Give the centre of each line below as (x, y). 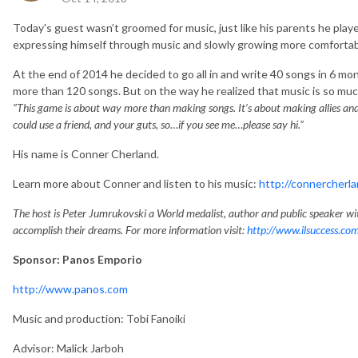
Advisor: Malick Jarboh (68, 348)
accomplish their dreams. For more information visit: (130, 229)
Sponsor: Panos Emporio (78, 259)
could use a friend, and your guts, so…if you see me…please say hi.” (158, 124)
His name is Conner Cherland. (86, 153)
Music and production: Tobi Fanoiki (99, 318)
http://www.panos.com (70, 288)
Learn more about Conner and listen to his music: (136, 183)
